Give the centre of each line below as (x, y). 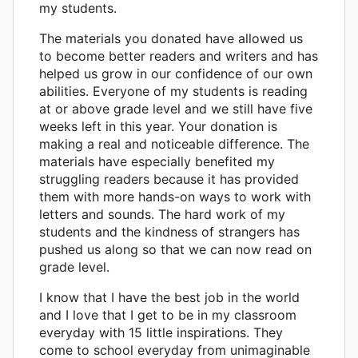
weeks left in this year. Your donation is (158, 126)
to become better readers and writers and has (179, 56)
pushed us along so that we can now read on (175, 249)
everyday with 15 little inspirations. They (161, 332)
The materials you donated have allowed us (171, 38)
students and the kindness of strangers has (169, 231)
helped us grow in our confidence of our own (176, 73)
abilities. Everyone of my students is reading (173, 91)
